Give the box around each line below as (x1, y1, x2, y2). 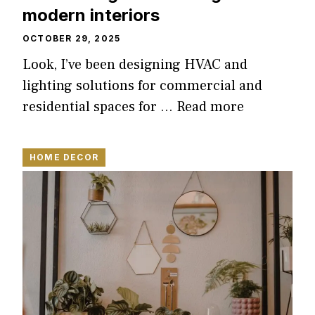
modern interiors (22, 4, 160, 25)
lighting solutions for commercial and (22, 76, 262, 95)
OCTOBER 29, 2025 (22, 32, 121, 44)
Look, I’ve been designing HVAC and (22, 55, 247, 74)
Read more (176, 97, 244, 116)
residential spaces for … (22, 97, 176, 116)
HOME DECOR (30, 151, 98, 162)
